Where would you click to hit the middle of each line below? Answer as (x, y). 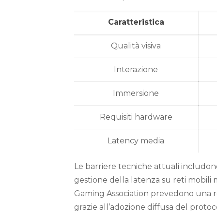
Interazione (136, 70)
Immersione (136, 93)
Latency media (136, 141)
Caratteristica (136, 22)
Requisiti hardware (136, 117)
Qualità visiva (136, 46)
